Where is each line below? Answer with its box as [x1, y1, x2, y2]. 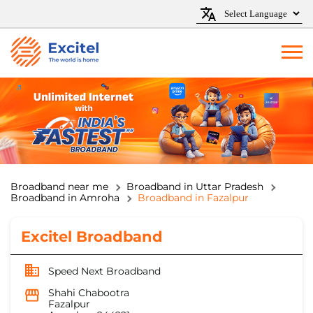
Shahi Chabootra [48, 286, 129, 300]
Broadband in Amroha [10, 191, 119, 205]
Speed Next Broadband [48, 265, 161, 278]
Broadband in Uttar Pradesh [126, 180, 263, 194]
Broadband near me [10, 180, 108, 194]
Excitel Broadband [21, 228, 163, 246]
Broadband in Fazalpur [138, 191, 249, 205]
